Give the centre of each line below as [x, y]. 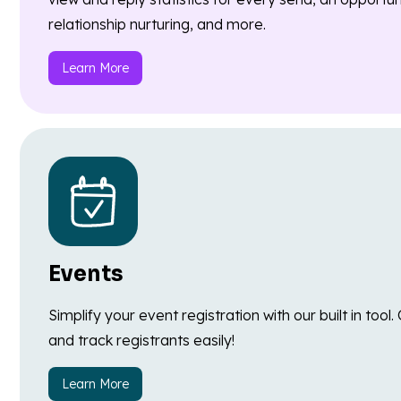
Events [86, 274]
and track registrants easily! [141, 341]
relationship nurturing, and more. [157, 25]
